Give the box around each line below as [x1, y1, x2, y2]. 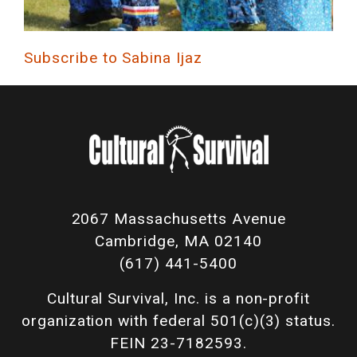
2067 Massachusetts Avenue [71, 210, 286, 229]
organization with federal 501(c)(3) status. [21, 312, 336, 331]
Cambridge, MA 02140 [95, 232, 262, 251]
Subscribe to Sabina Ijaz [24, 49, 203, 68]
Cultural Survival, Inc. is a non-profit [46, 289, 311, 308]
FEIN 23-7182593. [110, 334, 247, 353]
